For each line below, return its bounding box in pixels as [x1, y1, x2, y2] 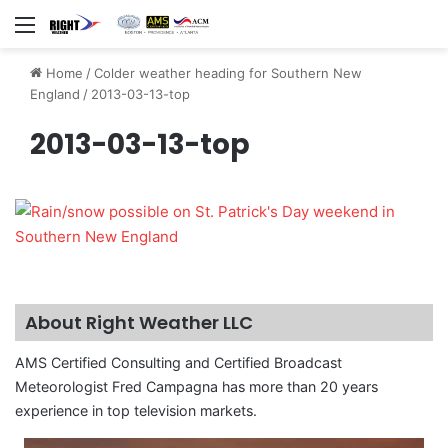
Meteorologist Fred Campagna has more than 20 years [15, 378, 378, 396]
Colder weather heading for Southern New [94, 65, 362, 82]
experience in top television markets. [15, 402, 257, 420]
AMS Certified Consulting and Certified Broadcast [15, 354, 342, 372]
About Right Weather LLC [25, 310, 253, 336]
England [30, 86, 80, 103]
